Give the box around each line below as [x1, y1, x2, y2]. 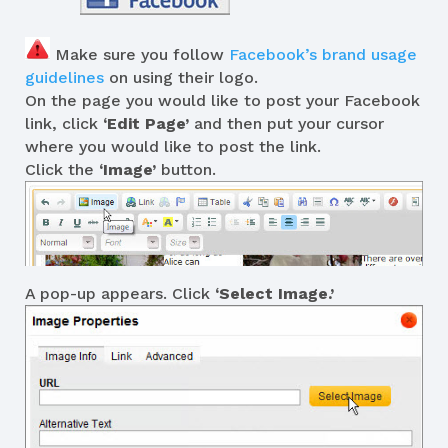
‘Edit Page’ [103, 114, 189, 134]
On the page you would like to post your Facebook [25, 91, 420, 111]
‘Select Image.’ [215, 283, 334, 303]
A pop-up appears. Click [25, 283, 215, 303]
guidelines [25, 68, 104, 88]
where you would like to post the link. [25, 137, 321, 157]
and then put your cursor [189, 114, 384, 134]
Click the [25, 160, 99, 180]
